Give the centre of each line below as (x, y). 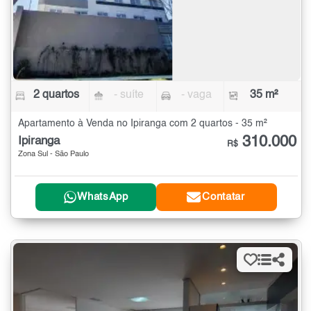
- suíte (129, 95)
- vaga (196, 95)
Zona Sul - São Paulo (53, 154)
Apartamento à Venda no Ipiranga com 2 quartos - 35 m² (143, 123)
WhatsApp (103, 197)
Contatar (224, 197)
